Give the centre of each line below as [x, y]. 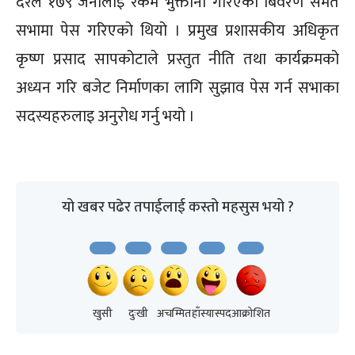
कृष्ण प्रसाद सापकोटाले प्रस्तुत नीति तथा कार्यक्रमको [177, 60]
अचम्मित [174, 314]
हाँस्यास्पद [212, 314]
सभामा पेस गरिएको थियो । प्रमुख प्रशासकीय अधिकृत [177, 31]
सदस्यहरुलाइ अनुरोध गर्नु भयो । [105, 117]
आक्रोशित [251, 314]
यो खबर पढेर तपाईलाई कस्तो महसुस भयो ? [177, 208]
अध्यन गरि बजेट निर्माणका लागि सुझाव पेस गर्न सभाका [177, 88]
